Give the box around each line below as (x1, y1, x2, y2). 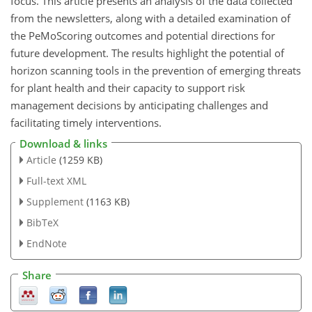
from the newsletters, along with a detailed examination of (10, 10, 290, 25)
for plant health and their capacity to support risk (10, 80, 245, 95)
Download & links (19, 136, 107, 151)
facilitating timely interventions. (10, 115, 162, 130)
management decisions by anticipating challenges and (10, 97, 268, 112)
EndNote (26, 236, 67, 250)
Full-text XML (26, 174, 86, 188)
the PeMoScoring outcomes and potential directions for (10, 28, 275, 42)
